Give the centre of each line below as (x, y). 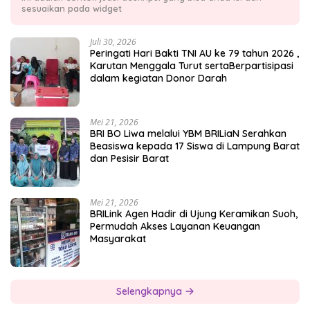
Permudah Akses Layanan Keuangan (175, 227)
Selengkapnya (150, 292)
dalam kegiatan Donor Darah (158, 79)
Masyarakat (118, 239)
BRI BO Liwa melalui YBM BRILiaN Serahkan (188, 134)
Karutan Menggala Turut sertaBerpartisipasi (192, 66)
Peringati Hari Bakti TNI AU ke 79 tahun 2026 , (194, 54)
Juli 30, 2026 (113, 42)
